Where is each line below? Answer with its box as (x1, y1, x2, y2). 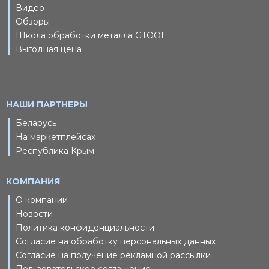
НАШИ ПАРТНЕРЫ (6, 98, 88, 110)
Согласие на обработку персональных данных (16, 235, 216, 247)
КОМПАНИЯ (6, 175, 60, 187)
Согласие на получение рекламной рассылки (16, 249, 211, 261)
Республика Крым (16, 145, 94, 156)
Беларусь (16, 117, 56, 128)
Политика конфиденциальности (16, 222, 154, 233)
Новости (16, 208, 53, 219)
